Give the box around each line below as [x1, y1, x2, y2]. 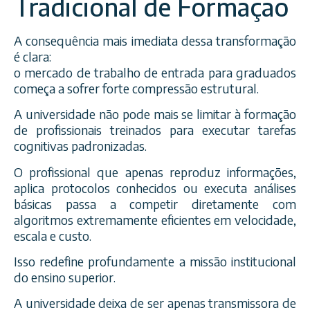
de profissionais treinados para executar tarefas [14, 122, 296, 138]
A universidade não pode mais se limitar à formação [14, 106, 296, 122]
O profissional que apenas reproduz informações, [14, 163, 296, 180]
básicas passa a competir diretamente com [14, 195, 296, 212]
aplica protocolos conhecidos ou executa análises [14, 179, 296, 196]
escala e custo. [14, 227, 91, 244]
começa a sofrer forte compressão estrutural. [14, 80, 259, 96]
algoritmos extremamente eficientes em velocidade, [14, 211, 296, 228]
